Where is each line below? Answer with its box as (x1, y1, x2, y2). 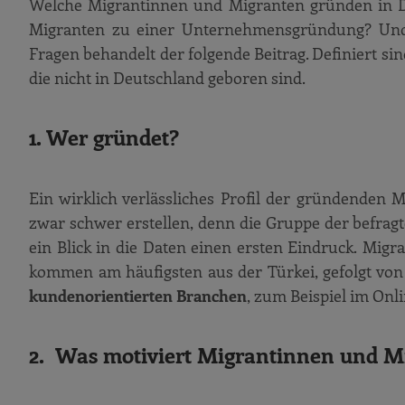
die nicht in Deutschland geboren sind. (29, 67, 306, 89)
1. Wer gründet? (29, 122, 179, 151)
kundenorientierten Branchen (29, 285, 247, 306)
